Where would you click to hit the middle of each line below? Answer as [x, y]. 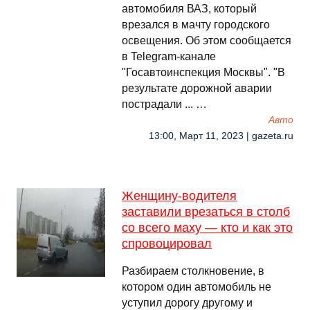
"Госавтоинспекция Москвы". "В [203, 72]
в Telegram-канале [169, 56]
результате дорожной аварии [197, 88]
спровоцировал [167, 244]
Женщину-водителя [179, 196]
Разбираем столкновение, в [193, 271]
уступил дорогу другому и [187, 303]
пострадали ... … [164, 104]
